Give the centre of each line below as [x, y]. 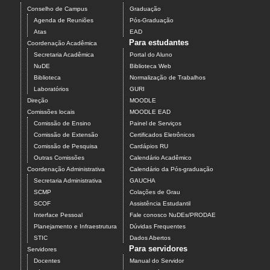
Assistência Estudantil [160, 203]
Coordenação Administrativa [66, 169]
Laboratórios [51, 89]
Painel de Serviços [155, 123]
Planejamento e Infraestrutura [75, 226]
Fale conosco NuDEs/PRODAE [173, 215]
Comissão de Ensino [62, 123]
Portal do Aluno [151, 54]
